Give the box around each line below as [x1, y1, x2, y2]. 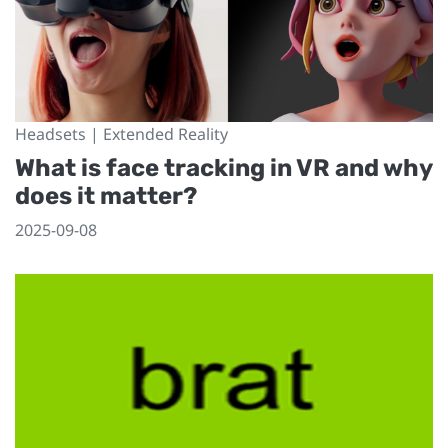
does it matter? [15, 182, 197, 211]
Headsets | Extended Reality [15, 123, 228, 146]
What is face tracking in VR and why [15, 154, 432, 183]
